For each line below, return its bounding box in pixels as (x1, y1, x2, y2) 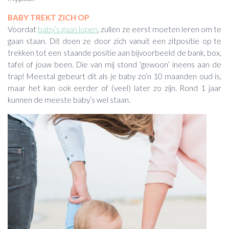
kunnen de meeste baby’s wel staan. (8, 95, 130, 105)
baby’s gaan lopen (38, 25, 98, 34)
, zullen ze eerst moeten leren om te (98, 25, 222, 34)
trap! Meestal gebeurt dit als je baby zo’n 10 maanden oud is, (8, 72, 221, 81)
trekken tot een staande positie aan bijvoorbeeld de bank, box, (8, 48, 221, 58)
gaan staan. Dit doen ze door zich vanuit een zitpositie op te (8, 36, 221, 46)
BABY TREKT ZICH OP (8, 13, 89, 22)
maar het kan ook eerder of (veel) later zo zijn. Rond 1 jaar (8, 83, 221, 93)
